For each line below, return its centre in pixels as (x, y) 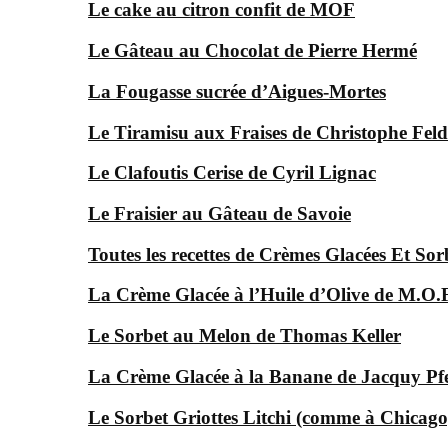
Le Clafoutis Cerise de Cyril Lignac (232, 173)
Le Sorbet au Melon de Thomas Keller (244, 336)
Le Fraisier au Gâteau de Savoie (219, 213)
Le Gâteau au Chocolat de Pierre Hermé (252, 51)
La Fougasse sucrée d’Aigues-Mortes (237, 91)
